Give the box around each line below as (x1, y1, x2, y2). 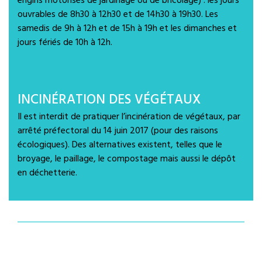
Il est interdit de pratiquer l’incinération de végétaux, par (18, 109, 240, 125)
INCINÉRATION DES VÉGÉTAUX (18, 89, 201, 111)
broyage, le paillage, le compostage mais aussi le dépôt (18, 151, 236, 167)
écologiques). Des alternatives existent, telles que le (18, 137, 222, 153)
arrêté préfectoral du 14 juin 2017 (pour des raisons (18, 123, 218, 139)
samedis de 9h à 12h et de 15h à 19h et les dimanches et (18, 20, 237, 36)
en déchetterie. (18, 165, 77, 181)
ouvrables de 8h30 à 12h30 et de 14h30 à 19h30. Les (18, 6, 218, 22)
